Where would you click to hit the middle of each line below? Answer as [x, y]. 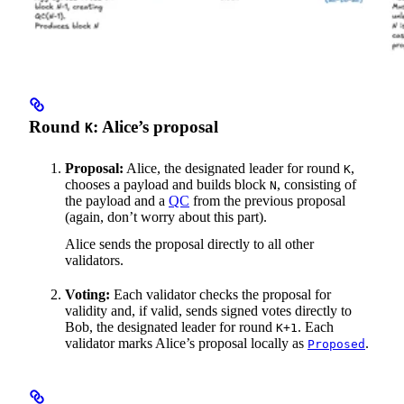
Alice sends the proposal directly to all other [189, 244]
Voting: [87, 295]
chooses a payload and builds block [167, 185]
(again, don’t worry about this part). [166, 217]
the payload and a [117, 201]
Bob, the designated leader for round [170, 327]
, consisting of [317, 185]
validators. [94, 261]
